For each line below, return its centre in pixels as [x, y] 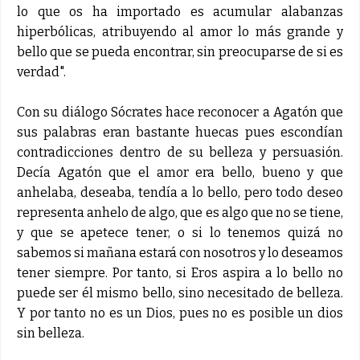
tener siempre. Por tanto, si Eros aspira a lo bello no [180, 272]
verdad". [41, 72]
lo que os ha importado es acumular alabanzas [180, 11]
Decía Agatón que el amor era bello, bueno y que [180, 172]
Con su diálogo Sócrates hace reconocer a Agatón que [180, 112]
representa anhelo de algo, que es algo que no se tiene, [180, 212]
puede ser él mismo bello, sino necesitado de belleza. [180, 292]
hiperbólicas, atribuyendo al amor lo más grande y [180, 31]
